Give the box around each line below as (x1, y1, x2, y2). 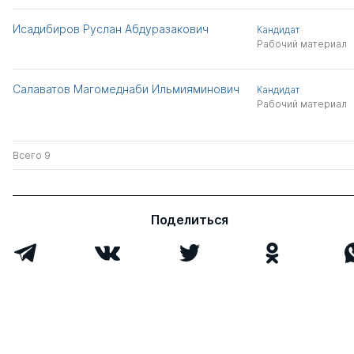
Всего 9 (13, 149, 51, 161)
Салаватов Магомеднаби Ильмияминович (13, 81, 239, 96)
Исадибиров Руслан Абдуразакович (13, 21, 209, 36)
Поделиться (150, 211, 229, 228)
